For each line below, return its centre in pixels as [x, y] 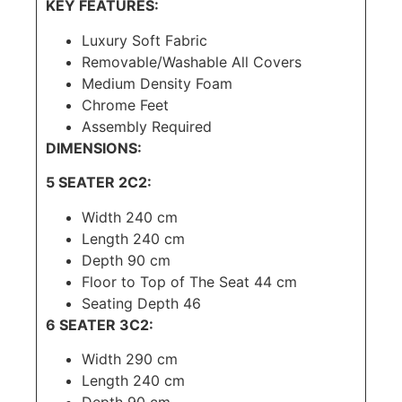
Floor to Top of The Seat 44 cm [189, 281]
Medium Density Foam [157, 83]
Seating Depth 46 [141, 303]
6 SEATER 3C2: [100, 324]
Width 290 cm [132, 359]
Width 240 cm [132, 217]
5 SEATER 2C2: [99, 183]
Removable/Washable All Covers [192, 61]
